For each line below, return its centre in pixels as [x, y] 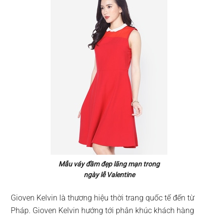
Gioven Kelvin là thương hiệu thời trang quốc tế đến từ [103, 198]
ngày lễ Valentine [109, 175]
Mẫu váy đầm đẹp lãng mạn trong [109, 164]
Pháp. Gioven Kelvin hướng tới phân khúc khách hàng [103, 210]
